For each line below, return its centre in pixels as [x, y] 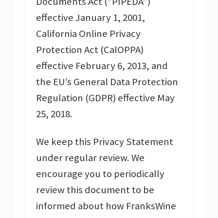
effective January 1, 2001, [91, 18]
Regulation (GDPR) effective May [105, 98]
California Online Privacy [88, 34]
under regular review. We [90, 158]
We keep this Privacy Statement [105, 142]
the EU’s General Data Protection [107, 82]
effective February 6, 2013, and [102, 66]
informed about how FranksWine [106, 206]
